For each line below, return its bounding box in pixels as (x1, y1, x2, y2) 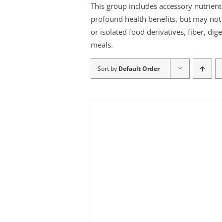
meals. (90, 40, 113, 50)
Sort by (97, 64, 118, 73)
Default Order (118, 64, 160, 73)
